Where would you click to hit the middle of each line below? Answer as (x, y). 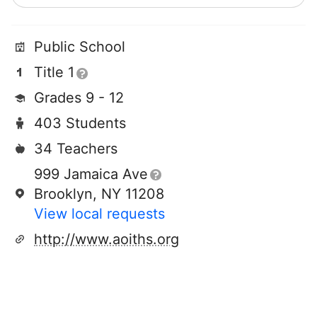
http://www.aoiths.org (106, 239)
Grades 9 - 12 (79, 98)
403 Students (80, 123)
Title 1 (54, 72)
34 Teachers (76, 149)
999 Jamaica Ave (91, 174)
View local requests (99, 214)
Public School (80, 47)
